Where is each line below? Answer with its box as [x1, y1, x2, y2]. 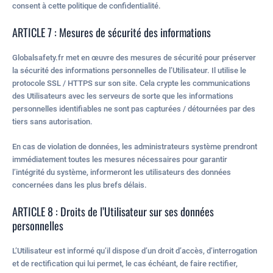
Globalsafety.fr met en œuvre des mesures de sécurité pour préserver [12, 52, 256, 62]
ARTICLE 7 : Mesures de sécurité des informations [12, 23, 211, 40]
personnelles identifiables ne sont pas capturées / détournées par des [12, 104, 255, 113]
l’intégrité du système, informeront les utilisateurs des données [12, 168, 231, 177]
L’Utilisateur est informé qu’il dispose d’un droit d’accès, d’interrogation [12, 246, 257, 255]
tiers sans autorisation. [12, 116, 93, 126]
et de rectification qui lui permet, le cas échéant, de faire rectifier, [12, 258, 238, 268]
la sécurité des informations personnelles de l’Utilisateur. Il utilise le [12, 65, 246, 75]
